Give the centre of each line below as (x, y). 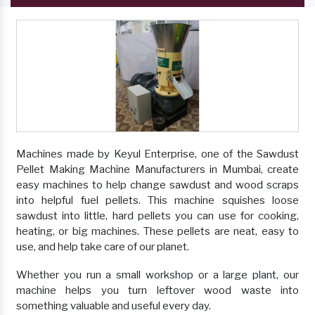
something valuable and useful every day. (114, 306)
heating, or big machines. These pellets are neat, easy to (157, 232)
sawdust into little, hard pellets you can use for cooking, (157, 216)
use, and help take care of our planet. (103, 247)
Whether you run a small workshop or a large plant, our (157, 275)
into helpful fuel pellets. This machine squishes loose (157, 201)
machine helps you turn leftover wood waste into (157, 291)
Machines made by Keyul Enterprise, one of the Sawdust (157, 154)
